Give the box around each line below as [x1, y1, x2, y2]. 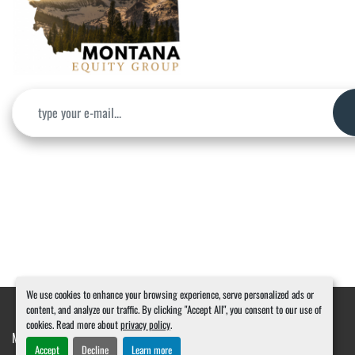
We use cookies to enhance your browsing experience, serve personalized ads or [25, 286, 314, 302]
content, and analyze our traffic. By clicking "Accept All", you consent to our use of [25, 301, 322, 317]
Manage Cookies [12, 328, 88, 347]
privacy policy [120, 316, 170, 332]
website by [187, 328, 242, 347]
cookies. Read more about [25, 316, 120, 332]
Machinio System [107, 328, 187, 347]
